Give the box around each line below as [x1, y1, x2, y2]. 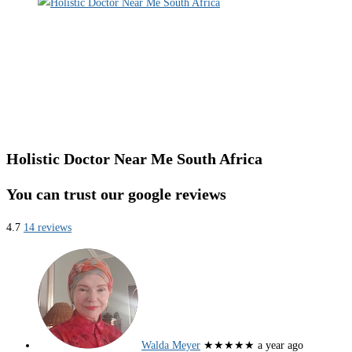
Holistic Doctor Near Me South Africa [6, 150, 262, 168]
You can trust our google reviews [6, 185, 226, 203]
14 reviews [24, 222, 71, 234]
